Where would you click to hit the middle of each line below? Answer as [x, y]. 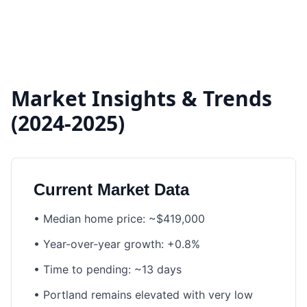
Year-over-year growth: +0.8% [122, 244]
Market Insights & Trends [142, 98]
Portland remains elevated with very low [148, 295]
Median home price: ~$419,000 [124, 219]
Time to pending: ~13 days [112, 269]
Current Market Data [111, 189]
